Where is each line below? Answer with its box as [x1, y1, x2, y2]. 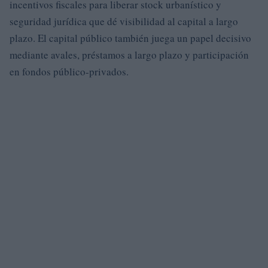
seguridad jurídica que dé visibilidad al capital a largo [10, 14, 238, 28]
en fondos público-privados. [10, 64, 129, 78]
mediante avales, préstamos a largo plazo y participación [10, 47, 249, 62]
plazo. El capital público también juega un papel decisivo [10, 31, 251, 45]
